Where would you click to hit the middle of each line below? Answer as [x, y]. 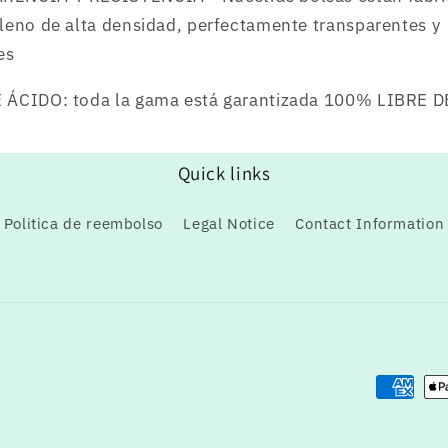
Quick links [224, 172]
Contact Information [370, 224]
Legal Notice [229, 224]
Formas [405, 387]
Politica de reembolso [83, 224]
